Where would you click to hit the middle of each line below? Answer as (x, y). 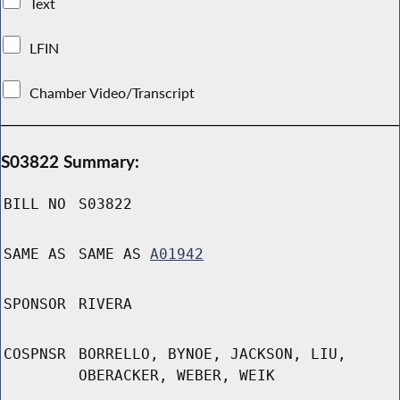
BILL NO (35, 204)
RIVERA (105, 304)
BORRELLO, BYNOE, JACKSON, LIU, (212, 354)
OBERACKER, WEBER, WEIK (177, 376)
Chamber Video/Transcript (112, 92)
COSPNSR (35, 354)
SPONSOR (35, 304)
